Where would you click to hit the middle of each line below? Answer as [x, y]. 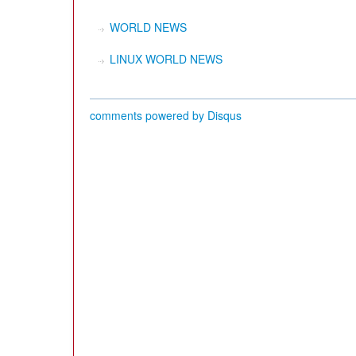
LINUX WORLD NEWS [166, 59]
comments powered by [149, 115]
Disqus [224, 115]
